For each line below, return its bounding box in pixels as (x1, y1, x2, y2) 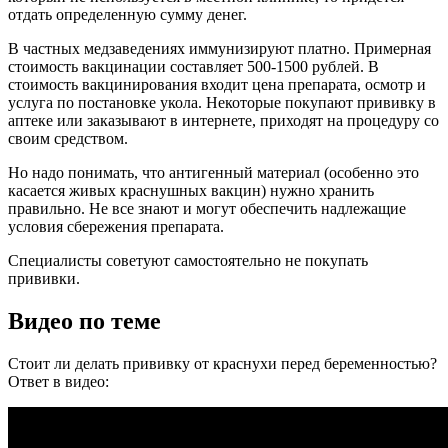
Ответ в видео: (8, 372, 109, 390)
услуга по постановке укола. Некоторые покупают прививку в (8, 93, 436, 111)
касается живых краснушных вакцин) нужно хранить (8, 181, 374, 199)
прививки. (8, 269, 80, 287)
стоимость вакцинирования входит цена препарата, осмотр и (8, 75, 426, 93)
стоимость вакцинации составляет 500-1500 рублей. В (8, 57, 379, 75)
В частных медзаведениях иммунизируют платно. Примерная (8, 39, 431, 57)
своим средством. (8, 129, 128, 147)
